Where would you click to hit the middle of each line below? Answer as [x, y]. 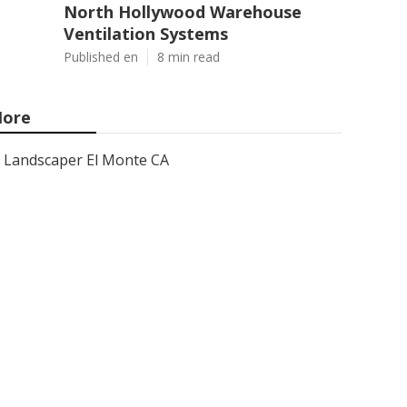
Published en [101, 57]
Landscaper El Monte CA [86, 160]
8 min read [189, 57]
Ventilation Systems [146, 34]
